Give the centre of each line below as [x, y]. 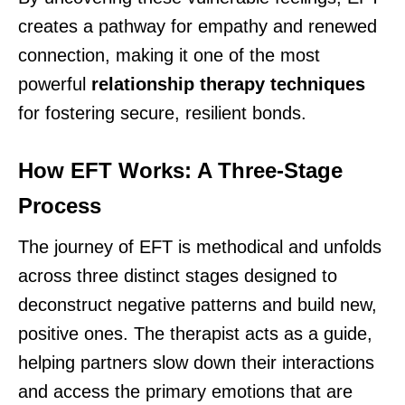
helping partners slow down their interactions [196, 363]
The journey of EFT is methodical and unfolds [200, 247]
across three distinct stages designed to [178, 276]
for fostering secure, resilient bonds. [162, 113]
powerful [55, 85]
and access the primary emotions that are [185, 392]
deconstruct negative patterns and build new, [198, 305]
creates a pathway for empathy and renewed [198, 27]
